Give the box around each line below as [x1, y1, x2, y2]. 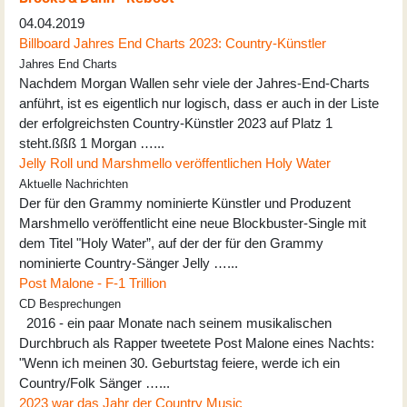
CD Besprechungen [19, 297, 121, 311]
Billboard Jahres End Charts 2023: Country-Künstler [19, 35, 326, 51]
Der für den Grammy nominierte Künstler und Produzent [19, 194, 351, 211]
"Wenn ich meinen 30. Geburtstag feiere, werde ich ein [19, 354, 340, 371]
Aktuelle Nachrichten [19, 177, 128, 191]
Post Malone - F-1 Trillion [19, 274, 166, 291]
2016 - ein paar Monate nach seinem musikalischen [19, 314, 332, 331]
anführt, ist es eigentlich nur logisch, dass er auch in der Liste [19, 94, 379, 111]
